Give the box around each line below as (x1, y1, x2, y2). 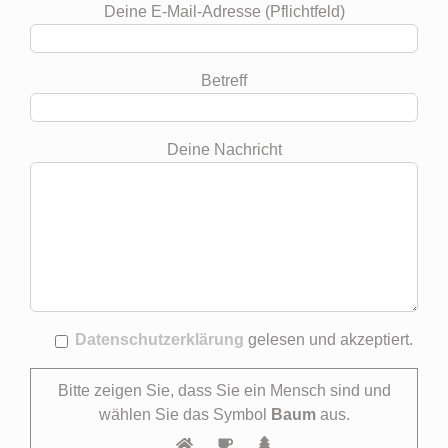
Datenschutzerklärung (75, 331, 244, 349)
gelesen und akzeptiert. (244, 331, 413, 349)
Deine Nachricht (166, 141, 282, 159)
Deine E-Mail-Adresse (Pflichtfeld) (103, 3, 345, 21)
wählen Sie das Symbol (98, 406, 271, 424)
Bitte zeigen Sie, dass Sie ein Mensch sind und (57, 382, 391, 400)
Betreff (201, 72, 247, 90)
